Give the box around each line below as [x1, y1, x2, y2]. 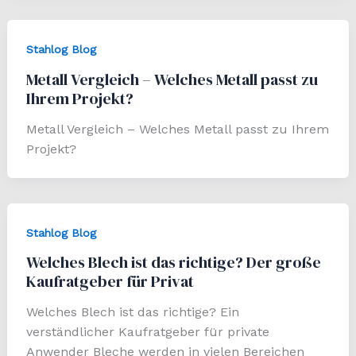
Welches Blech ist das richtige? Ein [25, 304, 239, 320]
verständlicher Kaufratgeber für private [25, 324, 269, 340]
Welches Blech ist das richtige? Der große [25, 251, 321, 274]
